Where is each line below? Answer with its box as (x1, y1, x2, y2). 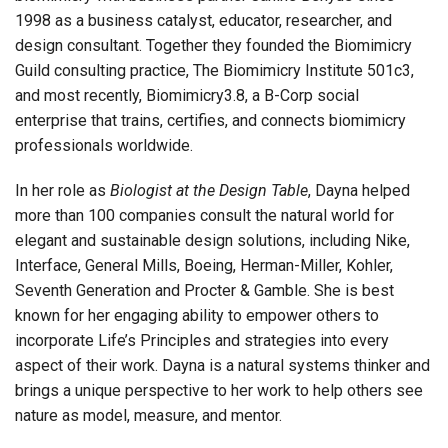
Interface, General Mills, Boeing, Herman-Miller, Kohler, (15, 256, 393, 276)
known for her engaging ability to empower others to (15, 306, 379, 326)
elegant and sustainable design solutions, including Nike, (15, 231, 410, 251)
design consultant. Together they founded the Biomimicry (15, 36, 412, 56)
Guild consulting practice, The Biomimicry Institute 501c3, (15, 61, 414, 81)
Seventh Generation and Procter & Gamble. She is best (15, 281, 394, 301)
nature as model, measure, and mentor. (15, 406, 282, 426)
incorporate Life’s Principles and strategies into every (15, 331, 389, 351)
